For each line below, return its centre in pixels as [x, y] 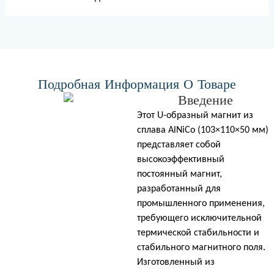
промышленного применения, [201, 203]
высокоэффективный [181, 159]
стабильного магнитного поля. [201, 247]
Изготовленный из [176, 262]
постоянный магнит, [180, 174]
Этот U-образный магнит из [195, 115]
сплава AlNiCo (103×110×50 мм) [203, 130]
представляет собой [179, 145]
